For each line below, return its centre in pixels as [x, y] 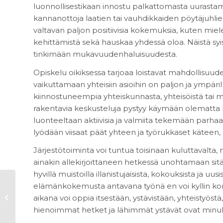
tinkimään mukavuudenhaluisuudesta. [105, 54]
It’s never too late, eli [51, 186]
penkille [30, 207]
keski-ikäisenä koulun [52, 196]
